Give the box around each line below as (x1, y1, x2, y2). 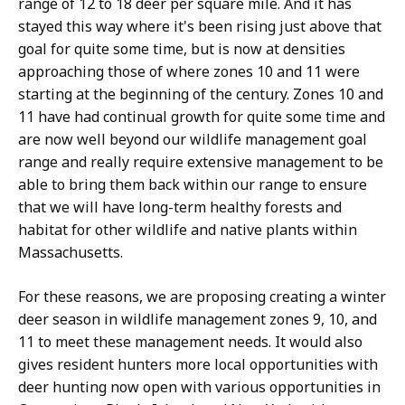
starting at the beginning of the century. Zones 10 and (18, 84, 383, 104)
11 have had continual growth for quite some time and (18, 107, 385, 127)
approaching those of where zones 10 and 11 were (18, 61, 360, 81)
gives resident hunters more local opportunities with (18, 354, 378, 374)
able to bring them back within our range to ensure (18, 174, 367, 194)
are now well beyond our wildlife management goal (18, 129, 367, 149)
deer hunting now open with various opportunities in (18, 377, 381, 397)
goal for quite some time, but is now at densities (18, 39, 345, 59)
